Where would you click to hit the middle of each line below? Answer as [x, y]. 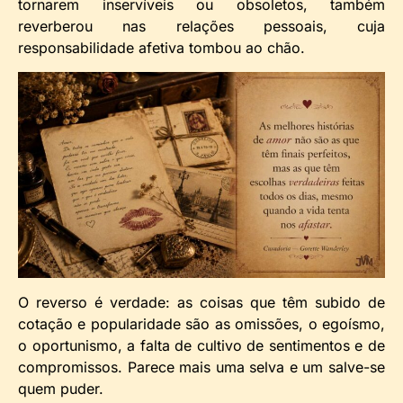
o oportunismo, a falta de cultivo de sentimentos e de [201, 345]
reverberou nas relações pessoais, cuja [201, 27]
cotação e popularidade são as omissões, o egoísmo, [201, 323]
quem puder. [61, 388]
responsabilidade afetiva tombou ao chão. [161, 48]
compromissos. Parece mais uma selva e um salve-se [201, 367]
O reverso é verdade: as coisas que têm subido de [201, 302]
